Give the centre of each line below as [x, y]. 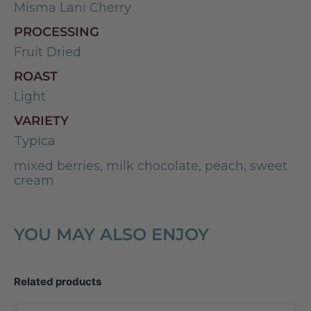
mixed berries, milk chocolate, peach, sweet [151, 166]
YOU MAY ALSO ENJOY [111, 235]
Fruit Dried [48, 52]
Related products [58, 282]
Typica [35, 141]
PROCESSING [57, 32]
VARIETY [41, 121]
